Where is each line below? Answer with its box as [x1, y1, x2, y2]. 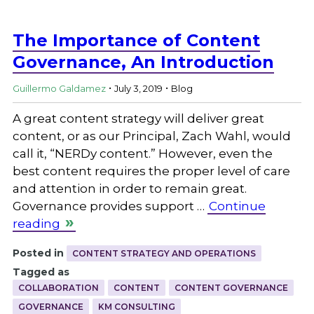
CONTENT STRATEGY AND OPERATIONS [71, 247, 256, 259]
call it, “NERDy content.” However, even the [12, 146, 273, 161]
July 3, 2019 [114, 83, 163, 95]
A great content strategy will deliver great [12, 111, 264, 125]
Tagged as [12, 265, 69, 278]
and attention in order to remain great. [12, 181, 247, 196]
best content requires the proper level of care [12, 163, 290, 178]
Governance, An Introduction [12, 51, 274, 72]
